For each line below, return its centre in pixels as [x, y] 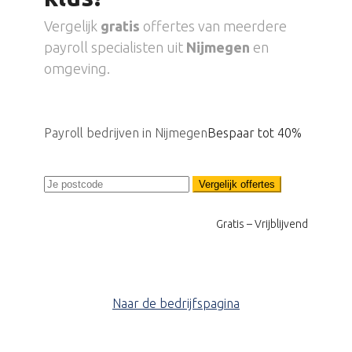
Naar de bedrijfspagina [176, 303]
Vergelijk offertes [237, 184]
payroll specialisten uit [115, 47]
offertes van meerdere [215, 26]
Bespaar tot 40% [255, 133]
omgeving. [77, 68]
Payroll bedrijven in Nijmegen [126, 133]
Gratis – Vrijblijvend [262, 224]
